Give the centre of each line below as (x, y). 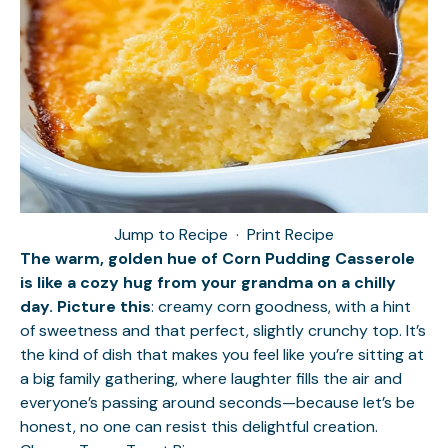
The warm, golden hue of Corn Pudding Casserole (217, 258)
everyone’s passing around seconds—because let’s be (217, 402)
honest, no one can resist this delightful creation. (199, 426)
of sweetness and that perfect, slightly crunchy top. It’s (223, 330)
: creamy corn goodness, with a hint (281, 306)
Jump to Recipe (171, 234)
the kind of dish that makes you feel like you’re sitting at (222, 354)
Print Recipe (290, 234)
